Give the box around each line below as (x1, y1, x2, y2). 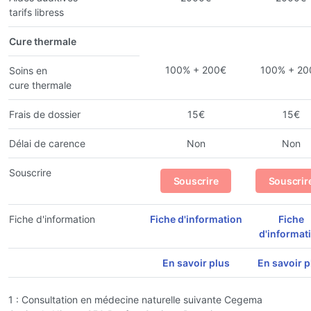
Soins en (9, 64, 47, 76)
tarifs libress (9, 6, 64, 18)
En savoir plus (162, 256, 230, 269)
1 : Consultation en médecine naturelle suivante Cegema (8, 293, 262, 305)
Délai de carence (9, 137, 85, 149)
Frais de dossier (9, 108, 81, 120)
